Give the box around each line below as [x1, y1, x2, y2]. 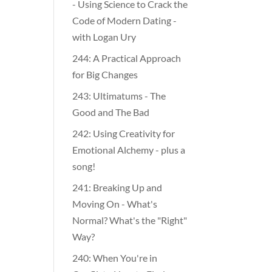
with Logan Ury [72, 30, 137, 42]
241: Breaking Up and [72, 180, 163, 192]
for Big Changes [72, 67, 138, 80]
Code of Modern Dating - [72, 13, 177, 25]
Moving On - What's [72, 197, 158, 209]
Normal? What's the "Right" [72, 213, 188, 225]
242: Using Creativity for [72, 126, 175, 138]
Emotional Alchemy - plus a [72, 143, 186, 155]
